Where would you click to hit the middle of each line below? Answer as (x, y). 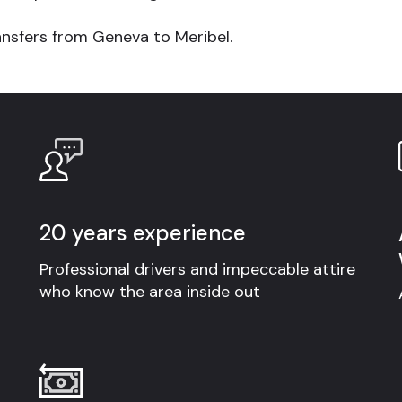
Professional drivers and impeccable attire (197, 269)
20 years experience (142, 232)
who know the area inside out (149, 291)
